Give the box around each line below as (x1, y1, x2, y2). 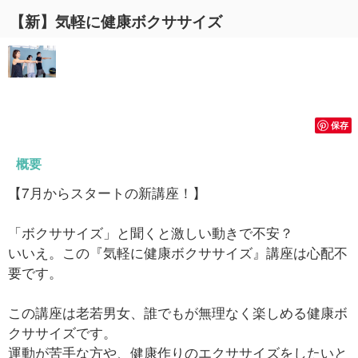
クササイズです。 (8, 322, 117, 342)
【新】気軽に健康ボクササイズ (10, 10, 222, 32)
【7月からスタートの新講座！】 (8, 182, 206, 202)
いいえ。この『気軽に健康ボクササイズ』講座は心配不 (8, 242, 348, 262)
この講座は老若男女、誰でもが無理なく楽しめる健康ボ (8, 302, 348, 322)
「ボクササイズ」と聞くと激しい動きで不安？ (8, 222, 293, 242)
